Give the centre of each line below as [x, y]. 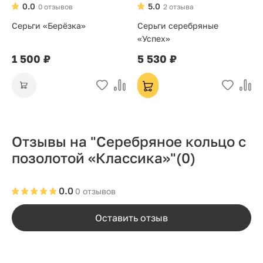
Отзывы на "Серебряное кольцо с [129, 141]
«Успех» [154, 38]
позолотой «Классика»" [94, 158]
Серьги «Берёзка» [49, 26]
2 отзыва [178, 6]
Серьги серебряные [178, 26]
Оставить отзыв [131, 218]
